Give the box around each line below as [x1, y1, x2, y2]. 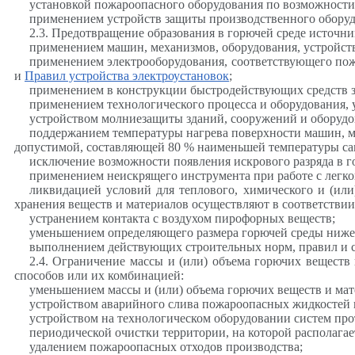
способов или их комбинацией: [14, 268, 184, 282]
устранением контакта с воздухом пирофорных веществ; [29, 211, 335, 225]
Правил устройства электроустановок [25, 68, 229, 82]
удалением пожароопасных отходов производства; [29, 339, 303, 353]
